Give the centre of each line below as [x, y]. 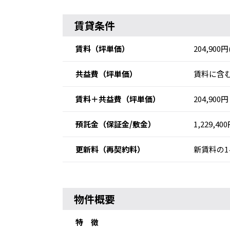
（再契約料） [122, 149]
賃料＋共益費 [99, 99]
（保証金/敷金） [127, 124]
